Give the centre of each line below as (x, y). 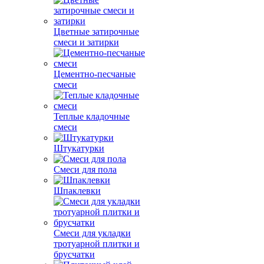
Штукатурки (79, 148)
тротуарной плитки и (97, 244)
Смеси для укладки (92, 233)
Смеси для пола (85, 169)
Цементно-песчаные (95, 74)
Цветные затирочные (96, 32)
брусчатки (74, 254)
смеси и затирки (86, 42)
